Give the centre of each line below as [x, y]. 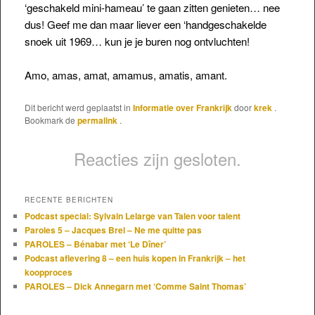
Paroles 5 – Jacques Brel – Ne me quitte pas [113, 230]
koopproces [48, 272]
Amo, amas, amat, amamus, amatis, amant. [126, 75]
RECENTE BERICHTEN [69, 200]
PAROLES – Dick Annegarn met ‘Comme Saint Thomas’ [135, 287]
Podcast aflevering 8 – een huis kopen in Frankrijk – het [135, 258]
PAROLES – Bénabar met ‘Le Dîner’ [95, 244]
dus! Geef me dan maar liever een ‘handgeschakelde [145, 24]
